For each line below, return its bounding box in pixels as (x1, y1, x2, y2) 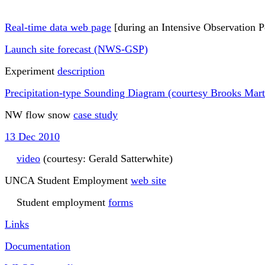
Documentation (5, 240, 70, 253)
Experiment (5, 65, 57, 77)
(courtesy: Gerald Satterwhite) (40, 153, 173, 165)
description (57, 65, 105, 77)
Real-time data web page (5, 21, 111, 34)
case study (73, 109, 118, 121)
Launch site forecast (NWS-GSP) (5, 43, 148, 56)
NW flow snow (5, 109, 73, 121)
